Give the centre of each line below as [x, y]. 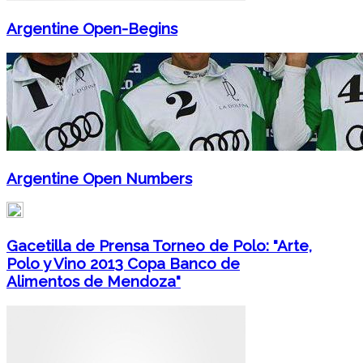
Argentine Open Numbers [99, 178]
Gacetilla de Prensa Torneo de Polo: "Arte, [159, 245]
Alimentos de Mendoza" [94, 281]
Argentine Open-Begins [92, 29]
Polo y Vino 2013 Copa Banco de [123, 263]
